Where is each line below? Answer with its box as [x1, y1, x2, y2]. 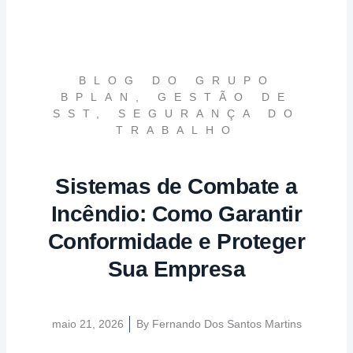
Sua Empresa [107, 256, 246, 281]
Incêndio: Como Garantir [50, 201, 303, 226]
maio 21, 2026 [51, 318, 124, 331]
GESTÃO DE [158, 91, 292, 104]
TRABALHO [115, 124, 238, 137]
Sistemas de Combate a [55, 173, 298, 199]
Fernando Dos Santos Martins [148, 318, 302, 331]
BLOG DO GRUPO [78, 74, 275, 87]
